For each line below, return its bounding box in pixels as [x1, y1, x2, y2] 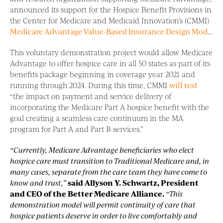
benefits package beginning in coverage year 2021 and [10, 69, 195, 80]
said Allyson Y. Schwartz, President [68, 177, 199, 188]
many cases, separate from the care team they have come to [10, 166, 207, 177]
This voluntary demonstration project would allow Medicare [10, 47, 213, 58]
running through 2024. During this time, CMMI [10, 80, 169, 91]
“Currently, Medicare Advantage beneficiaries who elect [10, 144, 194, 155]
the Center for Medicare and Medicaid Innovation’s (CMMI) [10, 15, 209, 26]
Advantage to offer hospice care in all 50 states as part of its [10, 58, 210, 69]
